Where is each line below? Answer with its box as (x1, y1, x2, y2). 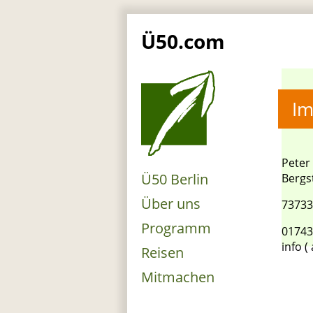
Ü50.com (141, 28, 225, 54)
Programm (141, 219, 211, 238)
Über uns (141, 194, 201, 213)
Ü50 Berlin (141, 170, 208, 189)
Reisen (141, 243, 184, 262)
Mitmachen (141, 268, 214, 286)
